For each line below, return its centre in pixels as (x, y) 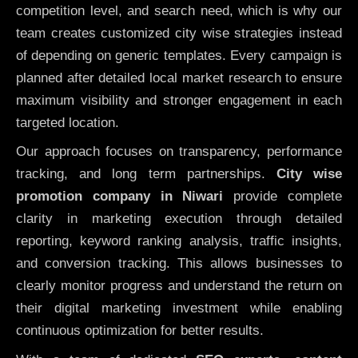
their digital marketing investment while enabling (179, 308)
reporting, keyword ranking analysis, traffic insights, (179, 241)
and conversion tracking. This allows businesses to (179, 264)
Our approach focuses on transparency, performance (179, 152)
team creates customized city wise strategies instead (179, 33)
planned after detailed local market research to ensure (179, 78)
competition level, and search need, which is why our (179, 10)
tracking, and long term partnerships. (146, 174)
